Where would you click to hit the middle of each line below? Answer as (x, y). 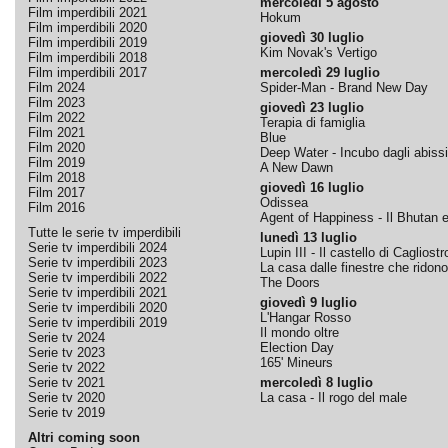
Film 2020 (56, 147)
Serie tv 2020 (66, 397)
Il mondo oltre (299, 332)
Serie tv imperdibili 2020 (97, 307)
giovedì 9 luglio (308, 302)
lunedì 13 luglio (308, 237)
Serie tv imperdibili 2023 (97, 262)
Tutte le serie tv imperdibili (104, 232)
